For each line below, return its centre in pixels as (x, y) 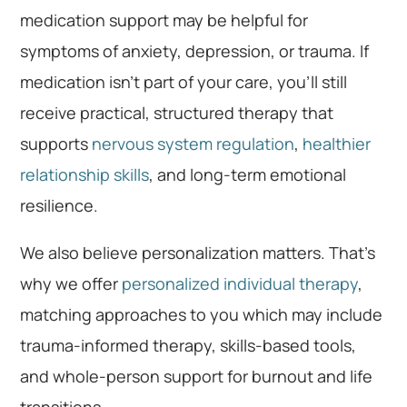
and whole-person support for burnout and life (197, 376)
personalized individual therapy (240, 283)
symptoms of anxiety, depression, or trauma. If (195, 50)
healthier (337, 143)
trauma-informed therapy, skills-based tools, (189, 345)
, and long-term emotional (248, 174)
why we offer (71, 283)
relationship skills (85, 174)
